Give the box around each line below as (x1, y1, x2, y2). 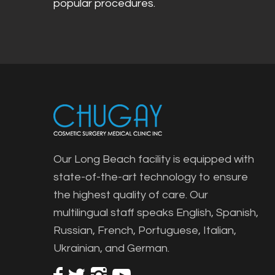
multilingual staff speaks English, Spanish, (53, 207, 258, 219)
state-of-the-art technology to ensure (53, 171, 248, 184)
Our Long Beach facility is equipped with (53, 153, 254, 166)
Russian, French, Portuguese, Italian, (53, 225, 236, 237)
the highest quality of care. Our (53, 189, 208, 201)
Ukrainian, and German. (53, 242, 169, 255)
